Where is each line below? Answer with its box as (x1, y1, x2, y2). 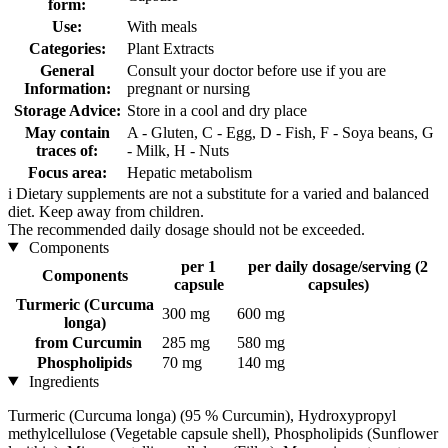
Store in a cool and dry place (127, 101, 307, 119)
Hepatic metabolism (127, 163, 252, 181)
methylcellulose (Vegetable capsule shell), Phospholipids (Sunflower (8, 424, 438, 442)
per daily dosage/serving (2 (248, 257, 428, 275)
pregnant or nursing (127, 79, 250, 97)
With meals (127, 17, 197, 35)
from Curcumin (27, 333, 142, 351)
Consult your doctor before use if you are (127, 61, 386, 79)
